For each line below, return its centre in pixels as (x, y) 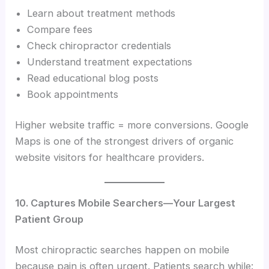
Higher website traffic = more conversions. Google (132, 125)
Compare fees (60, 29)
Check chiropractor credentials (99, 45)
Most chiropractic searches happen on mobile (122, 250)
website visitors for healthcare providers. (110, 158)
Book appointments (73, 94)
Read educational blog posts (93, 78)
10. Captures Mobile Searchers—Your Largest (125, 203)
